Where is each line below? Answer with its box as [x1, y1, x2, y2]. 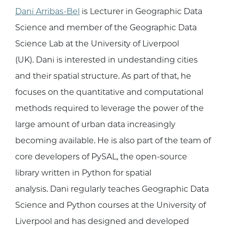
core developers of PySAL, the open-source [15, 152, 187, 162]
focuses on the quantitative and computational [15, 87, 203, 97]
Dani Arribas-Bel [15, 7, 80, 17]
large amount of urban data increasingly [15, 120, 176, 130]
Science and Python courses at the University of [15, 200, 206, 210]
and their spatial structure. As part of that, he [15, 71, 191, 81]
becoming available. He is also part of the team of [15, 136, 211, 146]
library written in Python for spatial [15, 168, 151, 178]
